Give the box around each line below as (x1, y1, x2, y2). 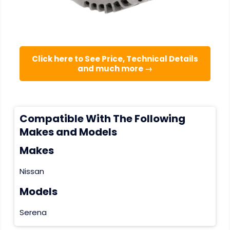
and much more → (77, 63, 152, 74)
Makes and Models (19, 125, 117, 140)
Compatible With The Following (19, 111, 185, 126)
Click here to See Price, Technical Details (31, 53, 198, 65)
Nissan (19, 165, 44, 177)
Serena (19, 206, 47, 218)
